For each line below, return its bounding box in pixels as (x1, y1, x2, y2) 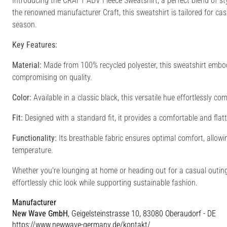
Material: (12, 60, 42, 70)
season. (12, 19, 37, 29)
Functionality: (12, 133, 57, 143)
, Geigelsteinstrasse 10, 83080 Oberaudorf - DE (68, 208, 216, 218)
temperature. (12, 145, 53, 155)
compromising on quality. (12, 72, 92, 82)
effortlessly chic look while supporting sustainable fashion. (12, 177, 198, 187)
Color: (12, 92, 31, 102)
